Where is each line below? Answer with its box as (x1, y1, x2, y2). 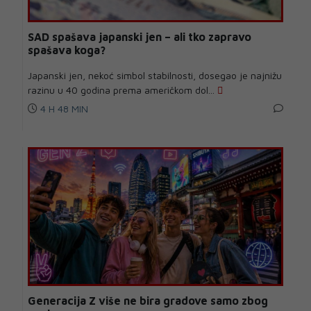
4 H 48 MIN (37, 103, 88, 115)
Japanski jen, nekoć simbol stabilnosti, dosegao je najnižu (28, 69, 282, 82)
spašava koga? (28, 44, 106, 57)
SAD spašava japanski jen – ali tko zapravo (28, 31, 251, 44)
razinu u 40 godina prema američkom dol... (28, 84, 217, 96)
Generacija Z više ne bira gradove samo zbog (28, 294, 268, 308)
